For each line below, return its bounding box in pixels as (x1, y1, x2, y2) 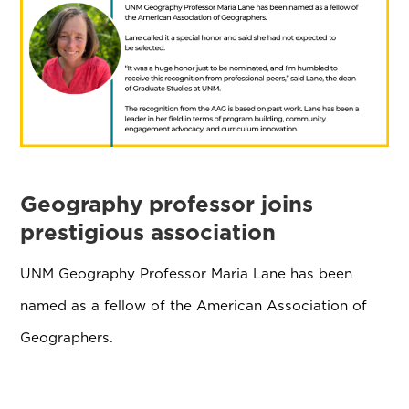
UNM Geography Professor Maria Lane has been (20, 265, 353, 283)
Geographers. (20, 329, 114, 347)
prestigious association (20, 219, 277, 246)
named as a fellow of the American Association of (20, 297, 368, 315)
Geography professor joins (20, 191, 314, 218)
